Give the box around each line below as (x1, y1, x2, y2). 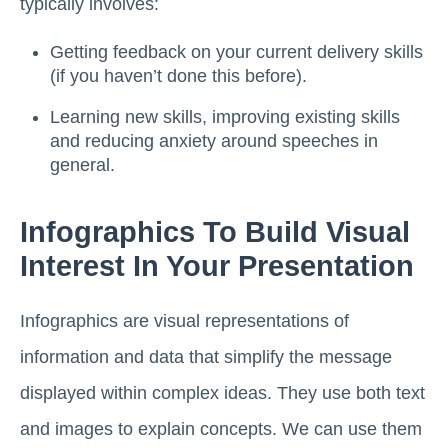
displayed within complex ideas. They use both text (20, 382, 425, 403)
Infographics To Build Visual (20, 215, 410, 248)
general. (50, 155, 115, 176)
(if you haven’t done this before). (50, 65, 307, 86)
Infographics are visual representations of (20, 310, 349, 331)
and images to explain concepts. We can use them (20, 418, 422, 439)
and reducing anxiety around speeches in (50, 131, 378, 152)
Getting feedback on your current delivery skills (50, 41, 423, 62)
